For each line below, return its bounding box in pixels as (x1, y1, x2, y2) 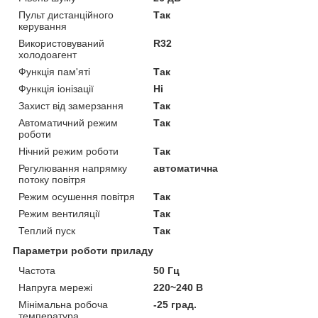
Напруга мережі (18, 281, 92, 293)
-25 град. (153, 298, 197, 310)
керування (18, 20, 67, 32)
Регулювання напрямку (18, 162, 127, 174)
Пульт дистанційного (18, 9, 114, 21)
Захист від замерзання (18, 99, 124, 111)
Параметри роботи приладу (13, 244, 153, 256)
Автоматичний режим (18, 116, 118, 128)
